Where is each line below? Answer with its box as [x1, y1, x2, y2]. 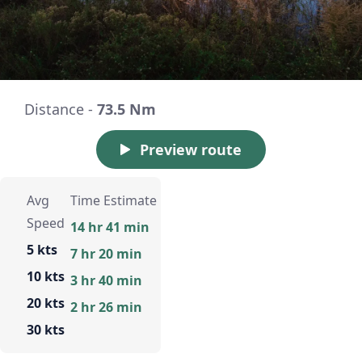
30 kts [27, 320, 65, 339]
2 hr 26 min [69, 297, 142, 316]
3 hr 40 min [69, 271, 142, 289]
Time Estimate [69, 191, 157, 209]
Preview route [140, 139, 242, 159]
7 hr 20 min [69, 244, 142, 263]
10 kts [27, 267, 65, 285]
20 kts [27, 293, 65, 312]
